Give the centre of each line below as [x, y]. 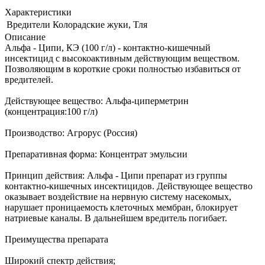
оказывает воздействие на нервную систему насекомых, [118, 197]
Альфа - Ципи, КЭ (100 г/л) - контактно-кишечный [108, 48]
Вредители [28, 25]
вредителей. [29, 80]
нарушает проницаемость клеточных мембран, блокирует [121, 208]
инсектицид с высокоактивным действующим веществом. [122, 59]
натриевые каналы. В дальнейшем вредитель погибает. [116, 218]
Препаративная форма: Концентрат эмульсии [96, 154]
